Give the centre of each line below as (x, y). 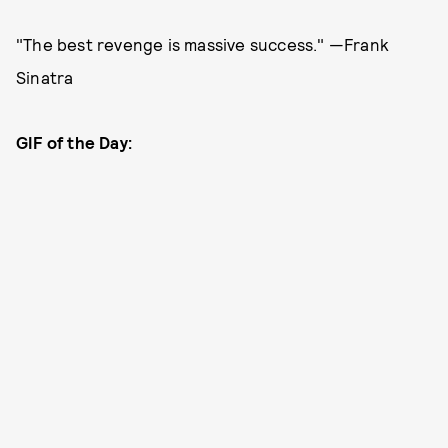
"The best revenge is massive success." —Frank (203, 44)
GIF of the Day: (76, 142)
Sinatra (45, 77)
